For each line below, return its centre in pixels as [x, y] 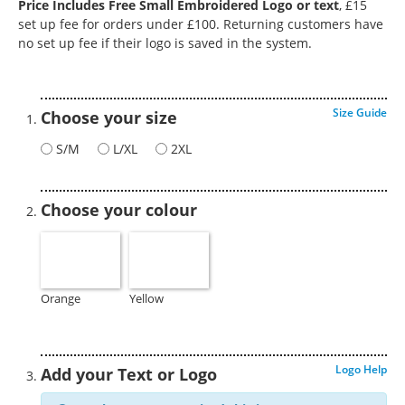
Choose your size [109, 118]
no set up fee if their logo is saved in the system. [165, 43]
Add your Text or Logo [129, 374]
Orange [61, 299]
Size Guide [360, 113]
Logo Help [361, 369]
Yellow [146, 299]
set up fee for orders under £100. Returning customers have [201, 24]
